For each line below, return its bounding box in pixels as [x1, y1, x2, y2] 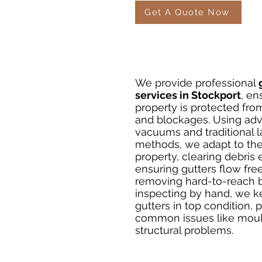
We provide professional [135, 77, 258, 89]
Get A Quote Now [144, 7, 230, 18]
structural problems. [135, 224, 233, 236]
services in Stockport [135, 89, 241, 101]
